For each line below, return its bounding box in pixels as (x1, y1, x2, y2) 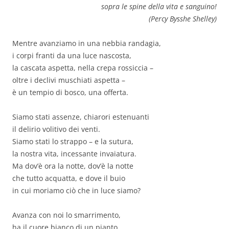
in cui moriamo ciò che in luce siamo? (12, 186, 141, 196)
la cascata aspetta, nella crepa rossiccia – (12, 63, 153, 73)
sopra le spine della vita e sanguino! (101, 2, 217, 12)
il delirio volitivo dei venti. (12, 124, 100, 134)
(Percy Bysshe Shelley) (149, 14, 217, 24)
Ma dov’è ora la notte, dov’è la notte (12, 161, 133, 171)
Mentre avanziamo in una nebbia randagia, (12, 38, 161, 49)
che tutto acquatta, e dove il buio (12, 173, 125, 184)
